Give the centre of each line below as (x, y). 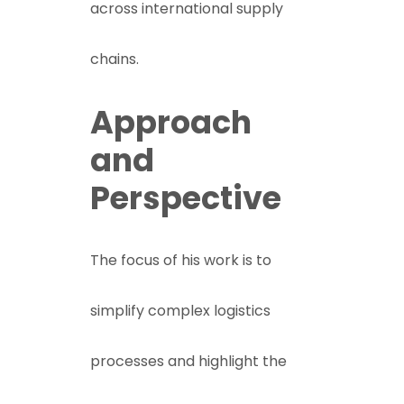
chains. (115, 59)
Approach (171, 122)
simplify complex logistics (180, 311)
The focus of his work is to (181, 260)
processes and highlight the (188, 361)
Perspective (186, 198)
